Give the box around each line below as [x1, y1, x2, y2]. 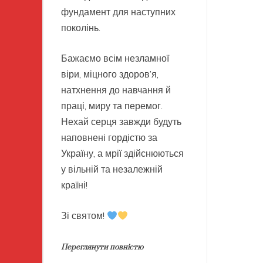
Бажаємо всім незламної [61, 52, 169, 65]
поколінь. [61, 22, 100, 34]
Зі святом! [61, 210, 107, 222]
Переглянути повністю [61, 242, 143, 252]
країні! [61, 179, 87, 191]
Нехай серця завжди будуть [61, 116, 181, 128]
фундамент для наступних [61, 6, 176, 18]
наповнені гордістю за [61, 131, 157, 144]
